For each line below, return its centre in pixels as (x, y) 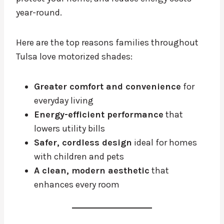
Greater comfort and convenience (107, 87)
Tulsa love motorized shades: (74, 57)
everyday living (64, 101)
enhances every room (77, 185)
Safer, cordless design (83, 143)
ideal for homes (164, 143)
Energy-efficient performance (99, 115)
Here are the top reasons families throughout (107, 43)
